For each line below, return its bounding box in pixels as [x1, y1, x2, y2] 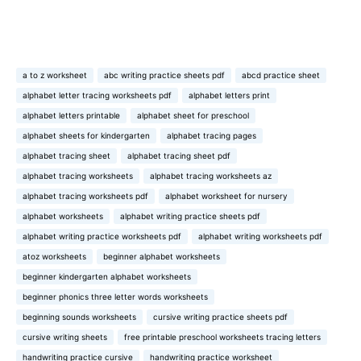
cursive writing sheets [23, 331, 107, 342]
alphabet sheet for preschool [137, 110, 249, 120]
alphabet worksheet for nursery [165, 190, 288, 201]
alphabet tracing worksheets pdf [23, 190, 148, 201]
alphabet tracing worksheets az [150, 170, 272, 180]
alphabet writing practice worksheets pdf [23, 230, 181, 241]
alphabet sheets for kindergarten [23, 130, 150, 140]
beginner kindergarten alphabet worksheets [23, 271, 191, 281]
